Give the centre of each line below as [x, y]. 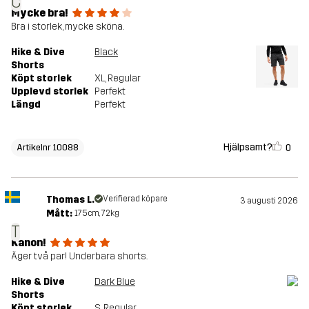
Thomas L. [70, 200]
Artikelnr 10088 [48, 148]
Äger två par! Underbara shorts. [79, 257]
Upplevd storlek [50, 92]
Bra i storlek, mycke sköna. [68, 27]
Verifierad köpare [135, 199]
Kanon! [29, 243]
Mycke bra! [40, 13]
